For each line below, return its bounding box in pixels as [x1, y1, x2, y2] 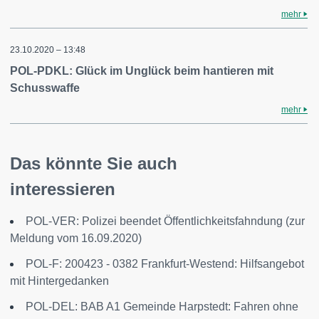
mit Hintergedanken [10, 274, 109, 287]
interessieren [10, 179, 115, 199]
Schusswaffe [10, 81, 80, 94]
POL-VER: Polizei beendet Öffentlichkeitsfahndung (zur [26, 214, 305, 227]
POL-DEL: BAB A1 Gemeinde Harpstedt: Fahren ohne [26, 300, 298, 313]
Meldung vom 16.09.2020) [10, 231, 142, 244]
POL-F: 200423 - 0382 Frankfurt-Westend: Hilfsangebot [26, 257, 304, 270]
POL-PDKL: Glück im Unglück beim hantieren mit [10, 64, 273, 77]
